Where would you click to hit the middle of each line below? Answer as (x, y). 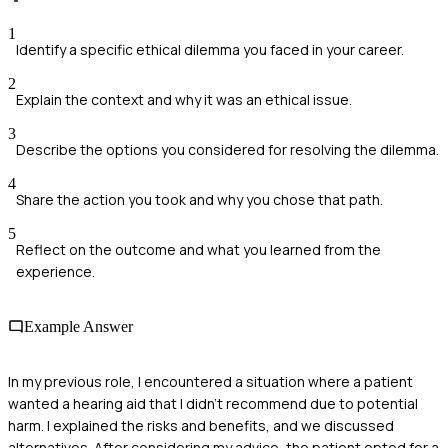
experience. (55, 271)
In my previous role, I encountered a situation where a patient (210, 382)
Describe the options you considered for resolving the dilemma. (227, 149)
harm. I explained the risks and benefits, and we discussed (201, 426)
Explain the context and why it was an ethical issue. (184, 99)
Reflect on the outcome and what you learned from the (198, 249)
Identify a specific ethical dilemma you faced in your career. (210, 49)
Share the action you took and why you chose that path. (199, 199)
